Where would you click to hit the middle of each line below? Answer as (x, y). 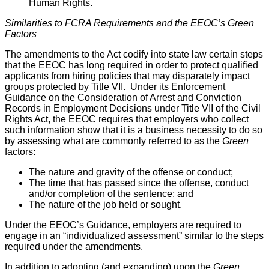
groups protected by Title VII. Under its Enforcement (115, 86)
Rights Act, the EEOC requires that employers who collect (127, 119)
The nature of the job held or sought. (105, 204)
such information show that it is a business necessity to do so (134, 130)
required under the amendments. (75, 246)
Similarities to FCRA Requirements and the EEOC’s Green (129, 23)
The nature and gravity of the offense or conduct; (131, 172)
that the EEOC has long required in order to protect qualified (131, 65)
